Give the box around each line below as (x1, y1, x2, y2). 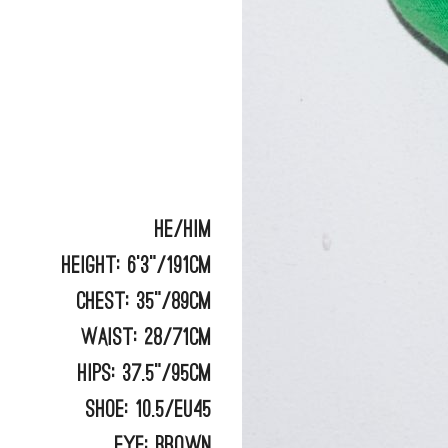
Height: (62, 255, 122, 277)
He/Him (155, 219, 213, 241)
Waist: (81, 327, 139, 349)
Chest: (77, 291, 131, 313)
